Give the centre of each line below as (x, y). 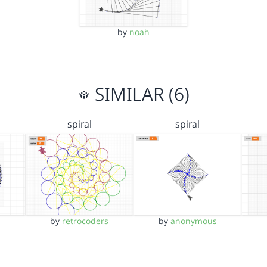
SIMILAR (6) (139, 94)
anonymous (193, 221)
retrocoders (86, 221)
